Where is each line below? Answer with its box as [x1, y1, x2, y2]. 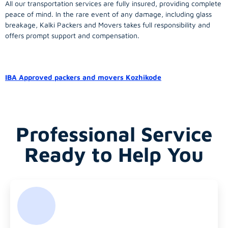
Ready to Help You [24, 142, 204, 166]
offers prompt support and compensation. [5, 31, 139, 40]
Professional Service [16, 122, 212, 146]
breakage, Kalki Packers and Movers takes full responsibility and [5, 20, 210, 30]
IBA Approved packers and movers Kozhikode [5, 73, 161, 82]
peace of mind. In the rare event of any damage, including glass [5, 10, 212, 19]
